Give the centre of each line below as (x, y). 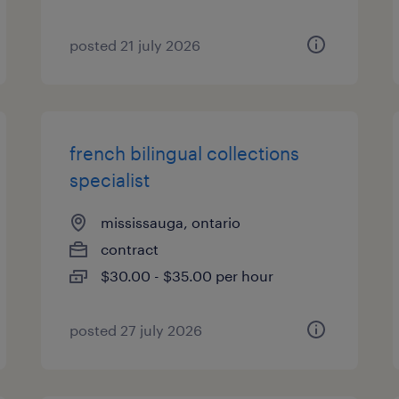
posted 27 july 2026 (136, 330)
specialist (110, 180)
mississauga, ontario (171, 222)
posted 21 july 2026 (135, 45)
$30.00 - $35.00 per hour (187, 276)
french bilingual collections (185, 153)
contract (130, 249)
